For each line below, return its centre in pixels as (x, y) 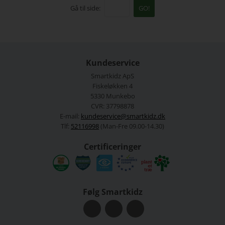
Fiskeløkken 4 (113, 86)
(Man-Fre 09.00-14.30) (132, 126)
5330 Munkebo (113, 96)
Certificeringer (113, 147)
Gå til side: (85, 8)
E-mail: (70, 116)
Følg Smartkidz (113, 192)
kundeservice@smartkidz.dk (123, 116)
